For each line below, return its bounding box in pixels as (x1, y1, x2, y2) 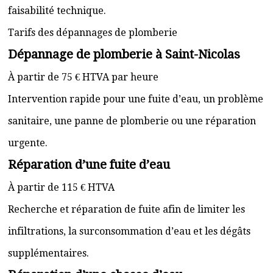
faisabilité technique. (8, 5, 106, 16)
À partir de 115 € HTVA (8, 182, 115, 193)
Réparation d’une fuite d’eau (8, 157, 170, 172)
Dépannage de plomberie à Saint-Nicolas (8, 47, 240, 62)
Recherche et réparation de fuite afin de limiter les (8, 204, 245, 215)
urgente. (8, 137, 48, 149)
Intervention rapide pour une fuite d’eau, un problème (8, 93, 263, 105)
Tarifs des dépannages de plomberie (8, 27, 177, 38)
